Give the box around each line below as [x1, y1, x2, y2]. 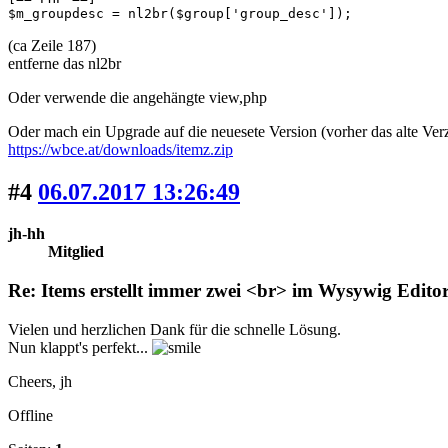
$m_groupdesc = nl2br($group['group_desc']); [8, 5, 360, 21]
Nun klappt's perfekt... [8, 338, 152, 356]
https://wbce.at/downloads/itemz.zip [8, 140, 233, 158]
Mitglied [48, 243, 104, 261]
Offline [8, 406, 53, 424]
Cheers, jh [8, 372, 72, 390]
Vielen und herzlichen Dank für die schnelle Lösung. [8, 320, 341, 338]
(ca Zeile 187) [8, 36, 96, 54]
